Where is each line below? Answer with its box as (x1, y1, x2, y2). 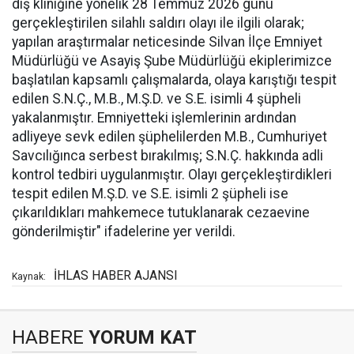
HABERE (12, 326, 84, 348)
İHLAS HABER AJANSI (54, 268, 178, 283)
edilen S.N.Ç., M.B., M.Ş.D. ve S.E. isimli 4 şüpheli (12, 91, 301, 107)
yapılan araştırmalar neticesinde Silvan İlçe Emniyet (12, 34, 322, 50)
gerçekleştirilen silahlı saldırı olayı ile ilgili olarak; (12, 15, 304, 31)
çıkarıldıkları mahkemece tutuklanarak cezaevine (12, 205, 310, 220)
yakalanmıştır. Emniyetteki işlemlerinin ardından (12, 110, 296, 126)
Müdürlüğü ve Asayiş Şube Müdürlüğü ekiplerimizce (12, 53, 332, 69)
